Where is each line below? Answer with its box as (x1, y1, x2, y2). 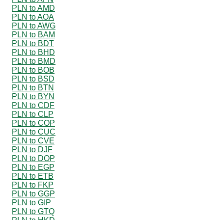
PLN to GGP (12, 189, 55, 198)
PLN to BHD (12, 48, 55, 56)
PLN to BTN (12, 83, 54, 92)
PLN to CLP (12, 110, 54, 118)
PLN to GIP (12, 198, 51, 207)
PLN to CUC (12, 127, 55, 136)
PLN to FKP (12, 180, 54, 189)
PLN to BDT (12, 39, 54, 48)
